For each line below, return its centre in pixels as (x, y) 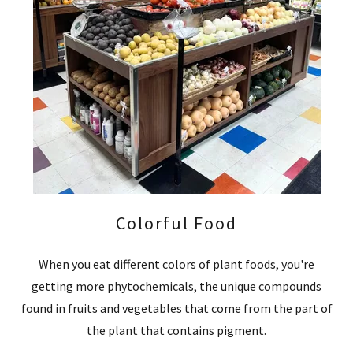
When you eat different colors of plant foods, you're (176, 264)
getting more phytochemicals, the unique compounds (176, 286)
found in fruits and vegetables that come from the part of (176, 308)
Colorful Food (176, 223)
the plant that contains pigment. (176, 330)
